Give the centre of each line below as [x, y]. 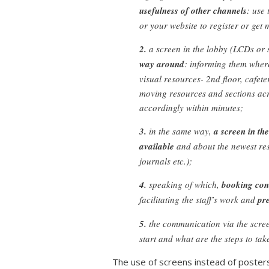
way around [162, 64]
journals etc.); [166, 161]
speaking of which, [184, 184]
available [157, 146]
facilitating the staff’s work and [198, 199]
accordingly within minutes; [191, 107]
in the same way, [180, 131]
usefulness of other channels [193, 10]
